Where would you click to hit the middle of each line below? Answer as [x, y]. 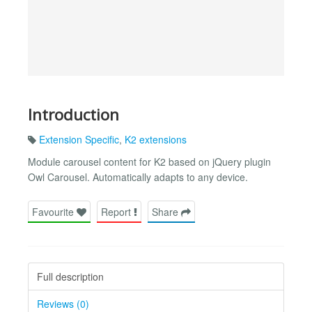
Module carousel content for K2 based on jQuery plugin [149, 162]
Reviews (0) [63, 303]
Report [117, 211]
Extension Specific [79, 140]
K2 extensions [156, 140]
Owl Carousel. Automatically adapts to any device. [138, 177]
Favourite [54, 211]
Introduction [73, 114]
